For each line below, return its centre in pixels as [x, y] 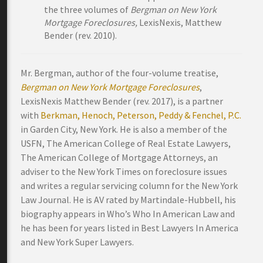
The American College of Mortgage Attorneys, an [119, 157]
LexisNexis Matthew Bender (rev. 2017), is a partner [122, 101]
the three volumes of [86, 9]
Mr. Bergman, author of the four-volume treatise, [119, 73]
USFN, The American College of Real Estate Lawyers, [126, 143]
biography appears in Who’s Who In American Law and [128, 214]
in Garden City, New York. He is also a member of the [124, 129]
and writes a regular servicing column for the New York [129, 186]
